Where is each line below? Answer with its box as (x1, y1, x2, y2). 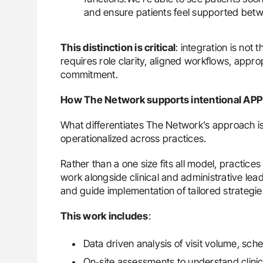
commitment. (60, 68, 118, 80)
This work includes (60, 210, 149, 222)
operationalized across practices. (60, 132, 207, 144)
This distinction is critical (60, 41, 176, 53)
